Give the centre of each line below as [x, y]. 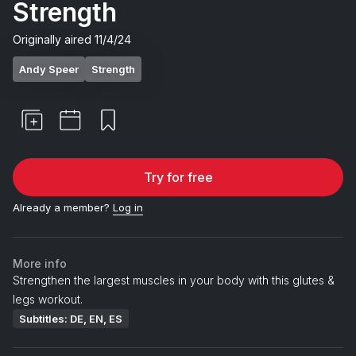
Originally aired [54, 39]
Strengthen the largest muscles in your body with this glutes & [174, 280]
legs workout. [48, 299]
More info [40, 263]
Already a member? [61, 207]
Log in [128, 207]
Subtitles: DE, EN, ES [71, 318]
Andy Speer [49, 69]
